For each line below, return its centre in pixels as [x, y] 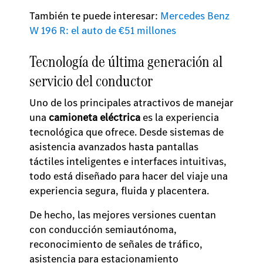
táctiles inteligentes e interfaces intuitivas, [128, 161]
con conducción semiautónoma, [103, 229]
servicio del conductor [91, 80]
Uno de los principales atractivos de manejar [131, 102]
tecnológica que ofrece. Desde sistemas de [127, 131]
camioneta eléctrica [95, 117]
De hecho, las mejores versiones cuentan [123, 214]
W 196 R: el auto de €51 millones [103, 30]
